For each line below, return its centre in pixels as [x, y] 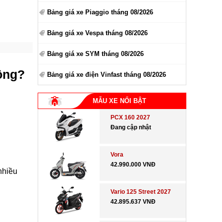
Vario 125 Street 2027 [141, 192]
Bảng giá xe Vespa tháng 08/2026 [97, 33]
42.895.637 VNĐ [133, 202]
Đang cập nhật [131, 127]
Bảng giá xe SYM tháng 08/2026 [95, 54]
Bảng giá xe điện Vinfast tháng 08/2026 [107, 75]
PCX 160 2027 [131, 117]
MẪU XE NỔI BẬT [119, 101]
